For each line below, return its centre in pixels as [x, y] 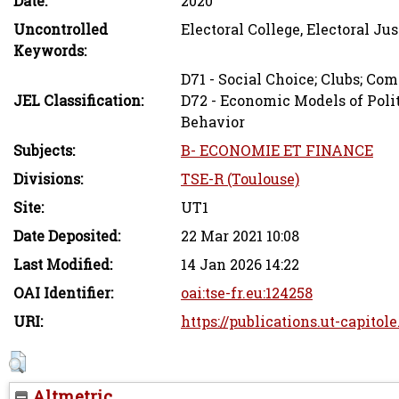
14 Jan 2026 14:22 [240, 264]
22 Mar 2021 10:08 [240, 236]
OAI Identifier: [63, 293]
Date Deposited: [67, 236]
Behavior [213, 122]
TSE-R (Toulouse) [240, 179]
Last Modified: [63, 264]
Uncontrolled [61, 29]
